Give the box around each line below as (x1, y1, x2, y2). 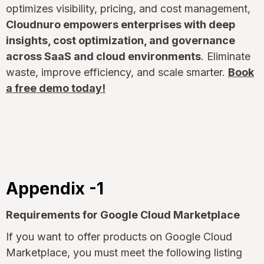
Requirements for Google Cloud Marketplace (6, 208, 240, 221)
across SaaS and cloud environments (6, 49, 201, 62)
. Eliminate (201, 49, 250, 62)
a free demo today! (6, 81, 105, 94)
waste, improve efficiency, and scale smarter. (6, 65, 228, 78)
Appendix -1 (6, 178, 104, 199)
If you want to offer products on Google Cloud (6, 230, 232, 243)
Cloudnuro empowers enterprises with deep (6, 18, 235, 31)
